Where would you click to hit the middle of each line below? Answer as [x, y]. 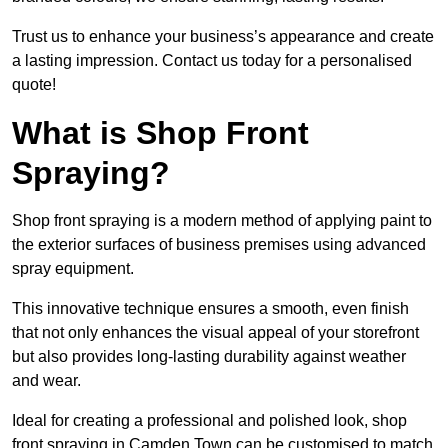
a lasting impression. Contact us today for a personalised [212, 61]
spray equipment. [73, 269]
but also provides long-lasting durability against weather [209, 357]
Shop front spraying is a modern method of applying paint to [222, 221]
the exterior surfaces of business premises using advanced [219, 245]
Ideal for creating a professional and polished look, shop [209, 421]
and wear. [46, 381]
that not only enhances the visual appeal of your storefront [215, 333]
